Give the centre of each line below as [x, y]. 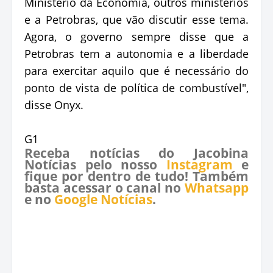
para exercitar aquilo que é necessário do [136, 71]
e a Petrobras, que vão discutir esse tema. [136, 20]
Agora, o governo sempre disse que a [136, 37]
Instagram [199, 165]
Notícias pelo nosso [95, 165]
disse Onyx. [54, 105]
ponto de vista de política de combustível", [136, 88]
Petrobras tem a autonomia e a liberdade [136, 54]
